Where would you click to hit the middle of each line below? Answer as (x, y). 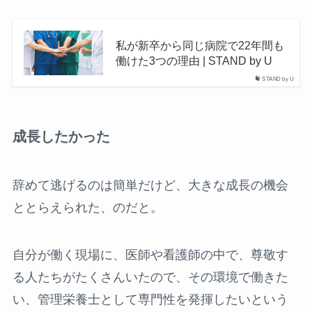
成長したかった (61, 137)
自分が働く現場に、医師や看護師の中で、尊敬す (150, 255)
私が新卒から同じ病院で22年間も (200, 46)
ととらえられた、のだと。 (87, 207)
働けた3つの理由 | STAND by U (194, 61)
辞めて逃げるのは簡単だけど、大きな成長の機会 (150, 185)
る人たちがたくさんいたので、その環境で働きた (150, 277)
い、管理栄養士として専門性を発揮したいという (150, 299)
